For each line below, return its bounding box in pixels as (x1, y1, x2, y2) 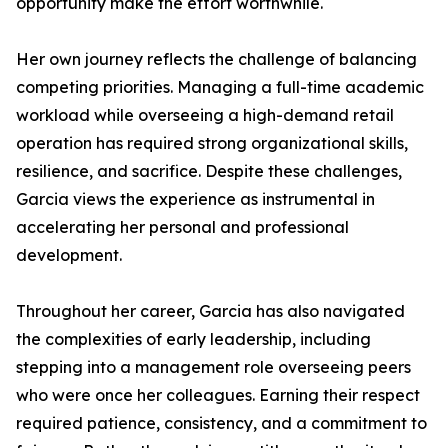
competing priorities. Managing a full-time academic (16, 77, 424, 97)
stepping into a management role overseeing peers (16, 357, 411, 377)
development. (16, 245, 122, 265)
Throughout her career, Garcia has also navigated (16, 301, 405, 321)
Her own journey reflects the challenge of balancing (16, 49, 417, 69)
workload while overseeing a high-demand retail (16, 105, 394, 125)
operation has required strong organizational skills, (16, 133, 408, 153)
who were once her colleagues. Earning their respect (16, 385, 420, 405)
